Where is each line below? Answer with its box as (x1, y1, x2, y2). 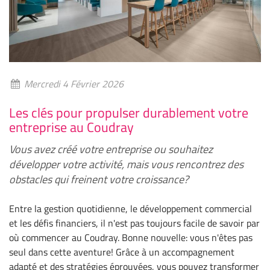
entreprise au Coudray (9, 116, 134, 137)
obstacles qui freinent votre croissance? (9, 171, 189, 187)
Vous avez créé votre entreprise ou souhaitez (9, 140, 213, 157)
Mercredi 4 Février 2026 (21, 76, 124, 91)
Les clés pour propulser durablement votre (9, 102, 248, 123)
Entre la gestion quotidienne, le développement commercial (9, 201, 252, 216)
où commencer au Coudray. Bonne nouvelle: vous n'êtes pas (9, 230, 253, 245)
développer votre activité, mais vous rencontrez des (9, 155, 243, 172)
